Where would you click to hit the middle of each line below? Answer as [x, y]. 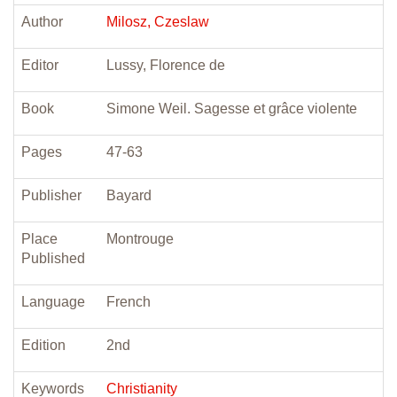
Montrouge [140, 239]
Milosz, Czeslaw [158, 22]
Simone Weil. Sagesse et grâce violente [232, 109]
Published [53, 258]
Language [53, 302]
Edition [43, 345]
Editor [40, 65]
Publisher [51, 195]
